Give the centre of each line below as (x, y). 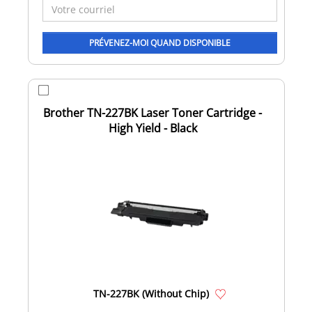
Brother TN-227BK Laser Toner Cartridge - (153, 112)
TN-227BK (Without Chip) (151, 293)
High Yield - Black (153, 128)
